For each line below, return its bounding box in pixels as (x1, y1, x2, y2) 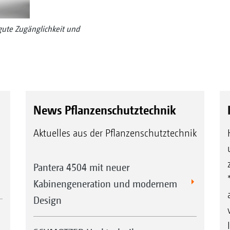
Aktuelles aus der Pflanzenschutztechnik (33, 127, 197, 139)
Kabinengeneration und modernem (33, 177, 177, 189)
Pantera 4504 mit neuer (33, 161, 129, 173)
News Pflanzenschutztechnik (33, 102, 176, 117)
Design (33, 194, 62, 206)
